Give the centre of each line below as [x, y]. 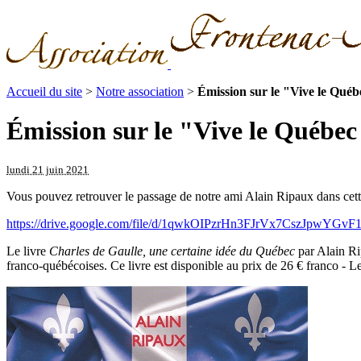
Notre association [140, 91]
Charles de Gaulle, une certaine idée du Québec [172, 251]
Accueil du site [44, 91]
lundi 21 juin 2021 [48, 169]
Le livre [28, 251]
